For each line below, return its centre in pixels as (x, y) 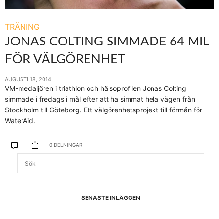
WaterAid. (20, 121)
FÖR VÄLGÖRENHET (65, 59)
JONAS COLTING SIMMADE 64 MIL (107, 42)
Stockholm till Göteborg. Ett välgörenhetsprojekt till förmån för (104, 110)
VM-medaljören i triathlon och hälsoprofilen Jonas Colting (96, 88)
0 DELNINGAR (66, 144)
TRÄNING (22, 27)
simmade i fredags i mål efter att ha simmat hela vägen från (100, 99)
